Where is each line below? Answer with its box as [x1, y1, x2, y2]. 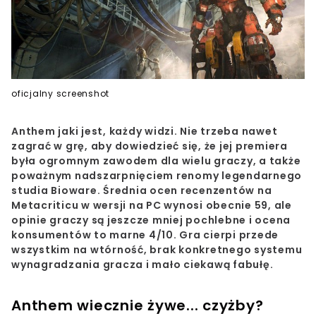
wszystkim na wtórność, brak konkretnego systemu [11, 242, 303, 257]
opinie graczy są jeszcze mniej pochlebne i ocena [11, 212, 291, 227]
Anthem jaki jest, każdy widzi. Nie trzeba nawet [11, 123, 278, 138]
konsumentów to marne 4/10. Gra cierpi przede [11, 227, 279, 242]
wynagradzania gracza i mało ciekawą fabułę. [11, 257, 274, 272]
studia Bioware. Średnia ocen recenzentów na [11, 183, 272, 197]
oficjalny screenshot [11, 87, 109, 99]
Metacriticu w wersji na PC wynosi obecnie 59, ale [11, 197, 292, 212]
